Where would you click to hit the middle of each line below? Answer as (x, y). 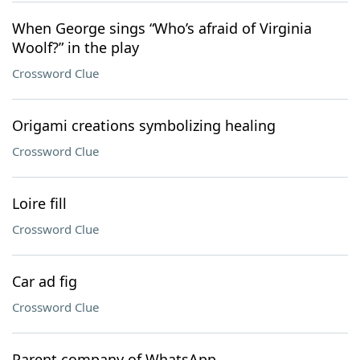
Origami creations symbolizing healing (144, 125)
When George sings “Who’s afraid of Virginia (162, 28)
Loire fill (39, 203)
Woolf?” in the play (76, 47)
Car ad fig (45, 281)
